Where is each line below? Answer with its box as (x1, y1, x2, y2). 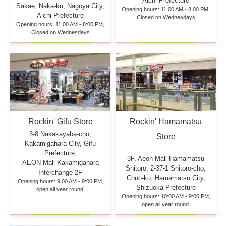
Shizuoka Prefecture (136, 183, 196, 191)
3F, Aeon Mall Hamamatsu (127, 154, 204, 162)
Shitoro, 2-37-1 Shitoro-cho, (126, 164, 206, 172)
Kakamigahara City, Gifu (25, 140, 96, 148)
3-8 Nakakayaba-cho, (29, 130, 91, 138)
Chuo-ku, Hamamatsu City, (126, 174, 205, 182)
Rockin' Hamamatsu (130, 117, 202, 126)
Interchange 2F (38, 168, 82, 177)
